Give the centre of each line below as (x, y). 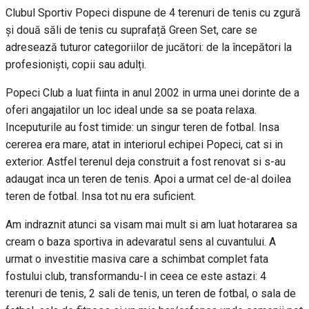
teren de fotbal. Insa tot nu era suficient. (101, 196)
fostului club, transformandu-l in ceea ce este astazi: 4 (136, 276)
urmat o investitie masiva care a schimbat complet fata (137, 259)
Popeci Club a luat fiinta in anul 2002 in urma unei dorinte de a (152, 92)
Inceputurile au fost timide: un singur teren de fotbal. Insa (142, 127)
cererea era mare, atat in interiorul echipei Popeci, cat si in (144, 144)
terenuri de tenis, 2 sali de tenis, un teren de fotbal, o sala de (151, 293)
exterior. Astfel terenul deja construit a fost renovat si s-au (146, 161)
